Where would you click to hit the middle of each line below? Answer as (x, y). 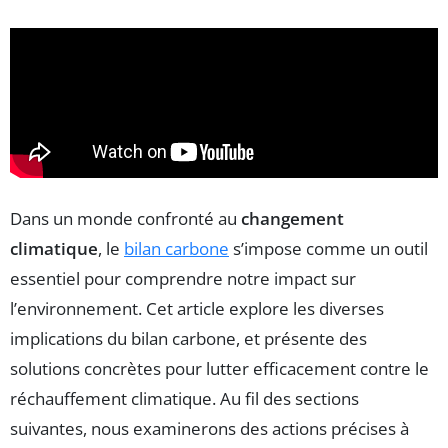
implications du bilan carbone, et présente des (188, 338)
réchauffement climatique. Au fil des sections (184, 398)
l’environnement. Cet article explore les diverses (197, 308)
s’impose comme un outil (328, 248)
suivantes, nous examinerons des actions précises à (209, 428)
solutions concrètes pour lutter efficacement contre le (219, 368)
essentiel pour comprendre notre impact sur (183, 278)
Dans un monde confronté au (125, 218)
